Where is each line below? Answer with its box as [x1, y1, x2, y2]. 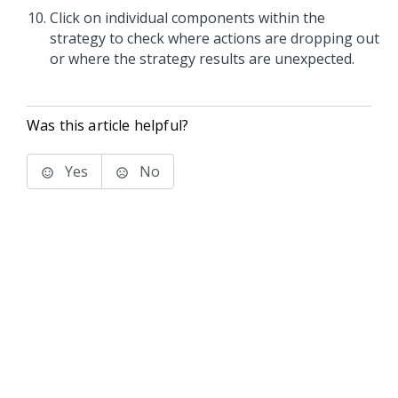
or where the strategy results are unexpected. [50, 49, 354, 69]
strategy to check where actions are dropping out [50, 28, 379, 49]
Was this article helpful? [27, 115, 188, 136]
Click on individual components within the [50, 8, 325, 28]
